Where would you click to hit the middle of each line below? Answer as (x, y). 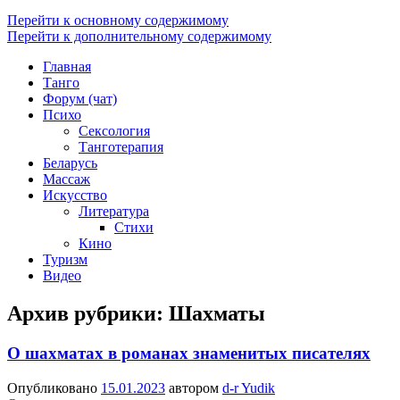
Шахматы (217, 314)
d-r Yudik (249, 387)
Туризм (65, 260)
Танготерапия (121, 147)
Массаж (67, 179)
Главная (67, 67)
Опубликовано (54, 387)
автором (196, 387)
